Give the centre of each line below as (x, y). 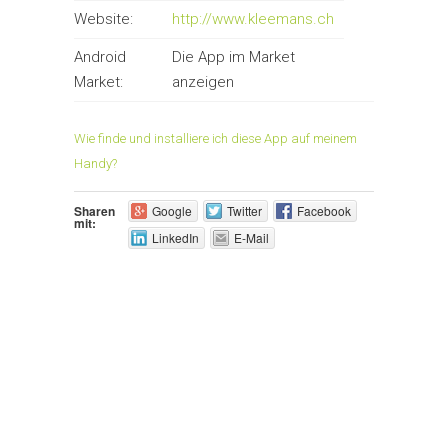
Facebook (323, 211)
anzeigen (203, 82)
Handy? (95, 164)
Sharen (94, 211)
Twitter (244, 211)
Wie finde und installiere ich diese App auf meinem (215, 139)
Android (100, 57)
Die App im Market (233, 57)
